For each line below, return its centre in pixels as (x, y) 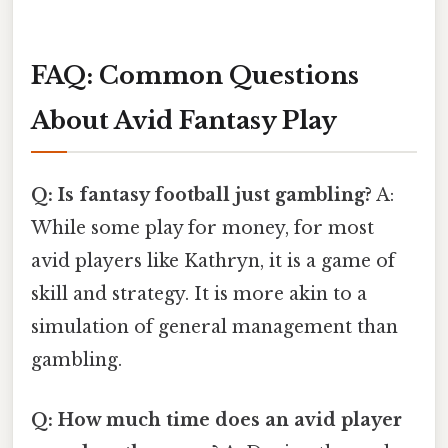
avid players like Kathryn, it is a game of (213, 261)
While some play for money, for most (202, 228)
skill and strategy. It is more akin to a (199, 294)
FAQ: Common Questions (195, 76)
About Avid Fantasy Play (184, 121)
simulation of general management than (214, 327)
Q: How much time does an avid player (216, 419)
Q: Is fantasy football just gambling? (201, 195)
